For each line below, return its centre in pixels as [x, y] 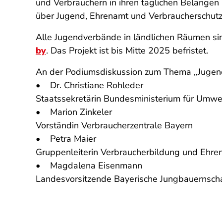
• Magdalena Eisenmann [89, 166]
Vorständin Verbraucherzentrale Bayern [114, 125]
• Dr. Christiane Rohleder [89, 85]
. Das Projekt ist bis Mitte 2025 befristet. [127, 51]
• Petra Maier [66, 139]
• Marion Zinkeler [74, 112]
